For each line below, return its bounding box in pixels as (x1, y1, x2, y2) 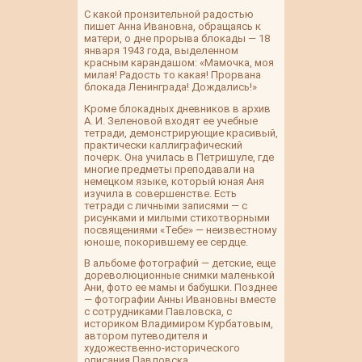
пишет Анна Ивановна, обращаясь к (84, 20, 261, 33)
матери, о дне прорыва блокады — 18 (84, 32, 270, 45)
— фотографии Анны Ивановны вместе (84, 293, 276, 306)
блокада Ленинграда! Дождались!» (84, 81, 257, 94)
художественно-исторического (84, 342, 240, 355)
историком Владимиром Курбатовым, (84, 318, 273, 330)
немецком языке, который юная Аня (84, 175, 264, 187)
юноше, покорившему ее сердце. (84, 235, 248, 248)
